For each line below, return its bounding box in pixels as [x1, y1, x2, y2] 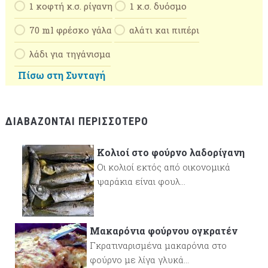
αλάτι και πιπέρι [129, 24, 199, 36]
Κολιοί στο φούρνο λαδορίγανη [96, 146, 245, 159]
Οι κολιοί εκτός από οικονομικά [96, 161, 230, 173]
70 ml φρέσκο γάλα [29, 24, 112, 36]
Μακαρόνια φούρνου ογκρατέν [89, 224, 237, 237]
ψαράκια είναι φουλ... [96, 175, 185, 188]
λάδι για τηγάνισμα [29, 48, 111, 60]
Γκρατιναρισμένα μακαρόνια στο [89, 239, 227, 252]
